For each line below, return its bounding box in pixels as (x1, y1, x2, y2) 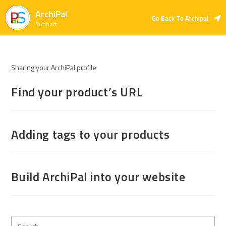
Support (35, 19, 57, 29)
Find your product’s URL (11, 83, 143, 101)
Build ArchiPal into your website (11, 167, 186, 186)
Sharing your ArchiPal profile (11, 62, 97, 73)
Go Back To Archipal (152, 13, 208, 23)
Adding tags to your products (11, 125, 170, 143)
